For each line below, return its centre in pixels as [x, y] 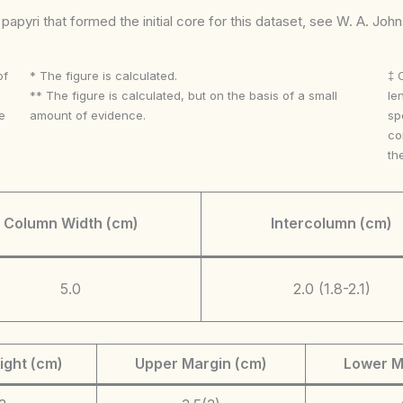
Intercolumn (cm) [331, 223]
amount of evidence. [87, 115]
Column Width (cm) [71, 223]
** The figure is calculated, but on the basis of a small [183, 95]
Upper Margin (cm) [201, 363]
